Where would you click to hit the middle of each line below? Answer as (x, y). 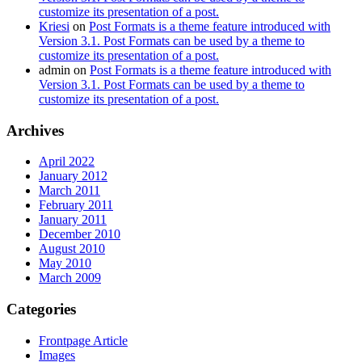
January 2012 (73, 176)
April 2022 (67, 162)
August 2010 (72, 249)
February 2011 (76, 205)
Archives (35, 130)
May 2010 (65, 263)
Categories (41, 309)
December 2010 (80, 234)
